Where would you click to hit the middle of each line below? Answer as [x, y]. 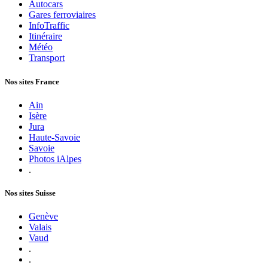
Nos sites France [32, 81]
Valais [40, 227]
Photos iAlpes [55, 159]
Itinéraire [45, 36]
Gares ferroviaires [62, 15]
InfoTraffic [49, 26]
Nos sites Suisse [30, 193]
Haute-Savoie [54, 137]
